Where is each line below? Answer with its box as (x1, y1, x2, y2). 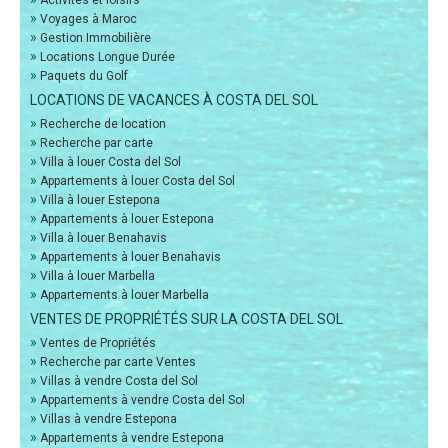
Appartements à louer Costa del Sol (40, 174, 235, 189)
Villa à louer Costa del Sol (40, 155, 181, 170)
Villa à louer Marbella (40, 269, 155, 284)
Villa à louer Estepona (40, 193, 160, 208)
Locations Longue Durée (40, 50, 175, 65)
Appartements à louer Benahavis (40, 250, 221, 265)
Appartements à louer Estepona (40, 212, 214, 227)
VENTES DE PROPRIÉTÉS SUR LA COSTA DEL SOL (30, 311, 343, 328)
